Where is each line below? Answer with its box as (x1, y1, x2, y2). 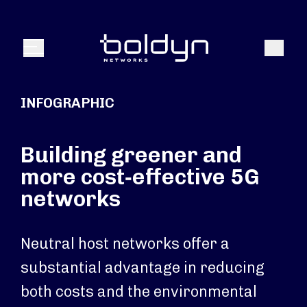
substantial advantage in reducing (21, 258, 265, 277)
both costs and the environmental (21, 282, 257, 301)
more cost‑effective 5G (21, 164, 260, 190)
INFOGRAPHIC (21, 95, 114, 111)
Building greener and (21, 142, 242, 168)
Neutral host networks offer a (21, 234, 230, 253)
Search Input (16, 17, 84, 30)
